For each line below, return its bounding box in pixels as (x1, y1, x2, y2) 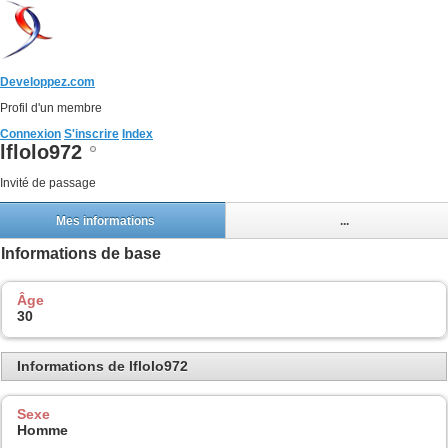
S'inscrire (64, 127, 119, 141)
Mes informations (55, 213, 155, 228)
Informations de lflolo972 (17, 358, 188, 375)
